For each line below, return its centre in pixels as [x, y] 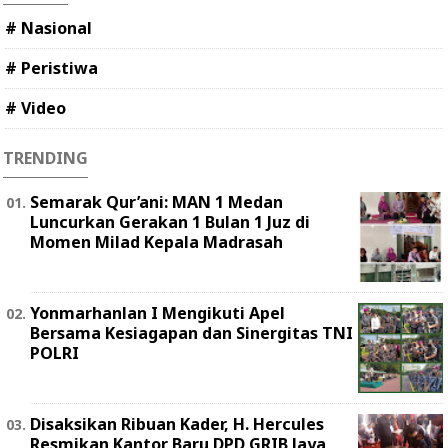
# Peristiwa [51, 68]
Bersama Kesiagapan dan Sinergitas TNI [191, 333]
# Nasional [48, 28]
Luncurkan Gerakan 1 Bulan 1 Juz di [170, 222]
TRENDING [45, 158]
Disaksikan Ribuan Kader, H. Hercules [177, 424]
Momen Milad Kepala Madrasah [156, 242]
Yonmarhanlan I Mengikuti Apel [157, 313]
